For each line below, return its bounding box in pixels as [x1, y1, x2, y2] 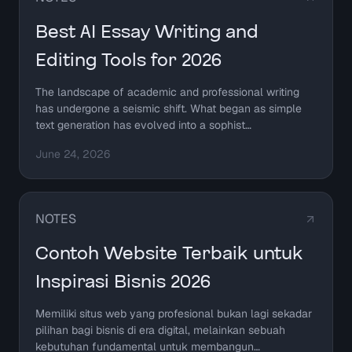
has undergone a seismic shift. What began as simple [35, 101, 302, 116]
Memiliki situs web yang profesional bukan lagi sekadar [35, 306, 312, 321]
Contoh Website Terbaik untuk [35, 240, 303, 268]
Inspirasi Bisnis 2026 [35, 269, 211, 296]
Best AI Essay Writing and [35, 19, 258, 46]
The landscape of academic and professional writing [35, 85, 299, 100]
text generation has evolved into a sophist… [35, 118, 251, 133]
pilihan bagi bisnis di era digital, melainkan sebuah [35, 323, 285, 338]
